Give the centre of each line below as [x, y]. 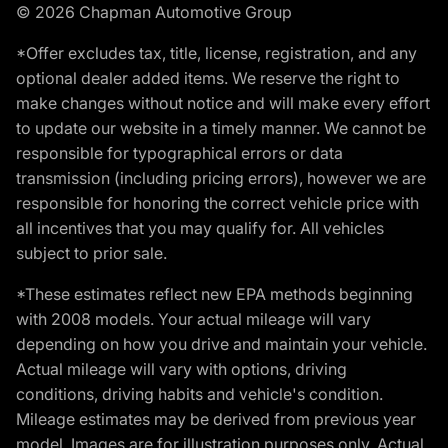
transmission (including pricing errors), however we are [221, 177]
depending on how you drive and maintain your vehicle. [221, 343]
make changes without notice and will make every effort [223, 102]
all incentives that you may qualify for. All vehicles [200, 227]
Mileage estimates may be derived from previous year [216, 418]
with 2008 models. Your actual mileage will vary [193, 318]
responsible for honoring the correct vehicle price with [217, 202]
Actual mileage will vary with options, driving [181, 368]
